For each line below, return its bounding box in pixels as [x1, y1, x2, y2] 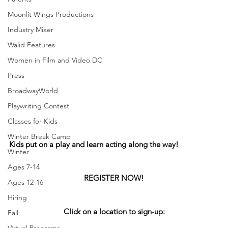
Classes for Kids [8, 117, 58, 126]
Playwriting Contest [8, 101, 69, 110]
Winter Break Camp [8, 132, 71, 141]
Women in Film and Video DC [8, 55, 102, 65]
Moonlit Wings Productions [8, 10, 94, 19]
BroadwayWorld [8, 86, 58, 95]
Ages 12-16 [8, 178, 43, 187]
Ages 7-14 [8, 162, 40, 172]
